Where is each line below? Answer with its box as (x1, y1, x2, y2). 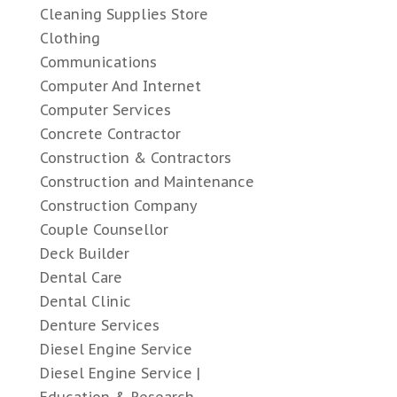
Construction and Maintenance (39, 173, 254, 191)
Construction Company (39, 197, 198, 215)
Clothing (39, 29, 100, 48)
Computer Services (39, 101, 171, 120)
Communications (39, 53, 157, 72)
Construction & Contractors (39, 149, 231, 167)
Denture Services (39, 316, 160, 335)
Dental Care (39, 269, 122, 287)
